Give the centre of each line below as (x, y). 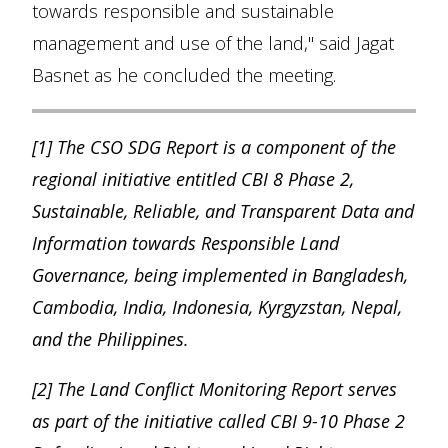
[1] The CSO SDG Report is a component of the (214, 147)
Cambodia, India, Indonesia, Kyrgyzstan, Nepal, (217, 307)
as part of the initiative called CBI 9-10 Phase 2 (218, 421)
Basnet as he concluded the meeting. (184, 75)
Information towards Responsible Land (185, 243)
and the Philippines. (110, 339)
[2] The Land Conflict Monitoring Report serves (214, 389)
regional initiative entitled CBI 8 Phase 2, (193, 179)
